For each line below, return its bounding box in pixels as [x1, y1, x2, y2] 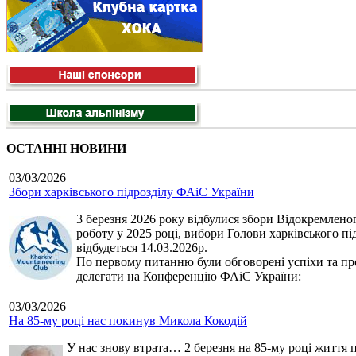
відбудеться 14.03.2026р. [76, 241, 211, 255]
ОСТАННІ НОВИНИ [6, 141, 126, 156]
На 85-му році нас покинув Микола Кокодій [9, 314, 247, 328]
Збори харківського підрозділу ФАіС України [9, 185, 254, 199]
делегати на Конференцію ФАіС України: [76, 269, 301, 284]
